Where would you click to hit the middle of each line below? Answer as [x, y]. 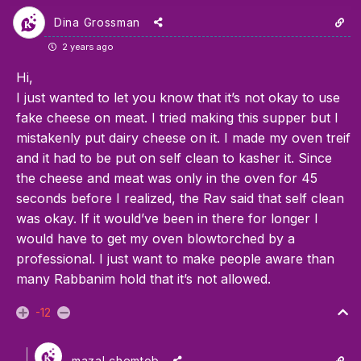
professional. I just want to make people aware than [175, 259]
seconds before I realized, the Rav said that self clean [180, 199]
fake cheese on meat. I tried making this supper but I [177, 118]
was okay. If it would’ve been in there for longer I [167, 219]
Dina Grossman [98, 23]
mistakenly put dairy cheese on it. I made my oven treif [183, 138]
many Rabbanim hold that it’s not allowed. [143, 279]
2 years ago [87, 47]
